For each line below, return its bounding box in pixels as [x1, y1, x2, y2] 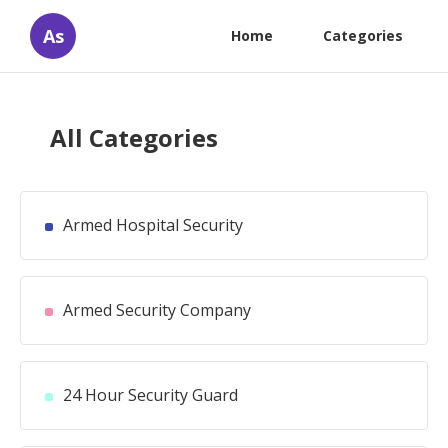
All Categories [50, 121, 218, 154]
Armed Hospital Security [63, 214, 243, 236]
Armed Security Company [63, 299, 251, 321]
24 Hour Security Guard [63, 384, 238, 406]
